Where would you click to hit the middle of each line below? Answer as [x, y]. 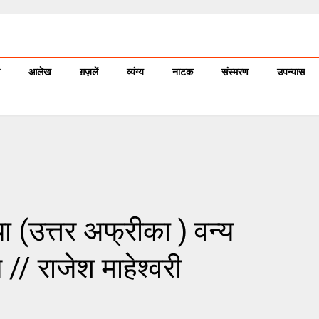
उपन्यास [291, 72]
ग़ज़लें [89, 72]
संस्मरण [235, 72]
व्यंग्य [135, 72]
